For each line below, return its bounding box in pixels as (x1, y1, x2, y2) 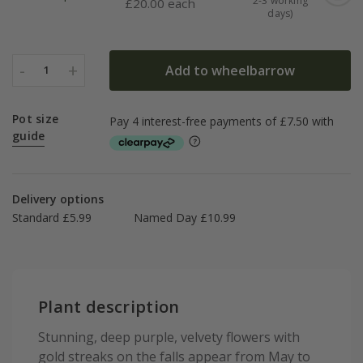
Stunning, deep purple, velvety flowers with (38, 328, 300, 347)
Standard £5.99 (12, 210, 92, 226)
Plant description (38, 296, 180, 318)
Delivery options (12, 191, 104, 207)
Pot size (12, 111, 59, 127)
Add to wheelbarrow (164, 61, 295, 79)
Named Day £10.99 (134, 210, 236, 226)
